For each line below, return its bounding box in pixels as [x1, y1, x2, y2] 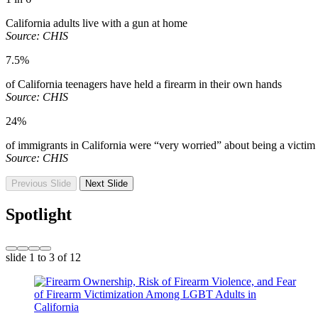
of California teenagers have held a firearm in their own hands [6, 77, 282, 90]
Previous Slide [11, 177, 71, 189]
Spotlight [6, 204, 72, 224]
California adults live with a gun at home [6, 16, 190, 29]
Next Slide [85, 177, 128, 189]
